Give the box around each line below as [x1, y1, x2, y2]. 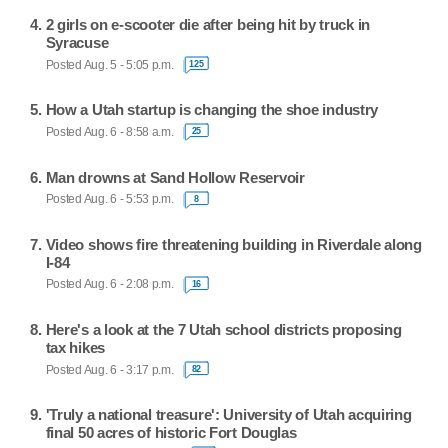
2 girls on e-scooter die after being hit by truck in [45, 16, 371, 34]
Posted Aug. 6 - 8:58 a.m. [45, 125, 174, 138]
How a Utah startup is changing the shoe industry [45, 101, 379, 119]
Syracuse [45, 34, 109, 52]
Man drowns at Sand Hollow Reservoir [45, 168, 305, 186]
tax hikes [45, 339, 106, 357]
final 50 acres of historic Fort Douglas [45, 424, 297, 442]
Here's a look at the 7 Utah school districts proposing [45, 321, 402, 339]
